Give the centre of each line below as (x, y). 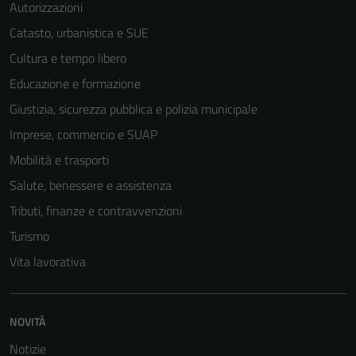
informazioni (232, 134)
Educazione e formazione (75, 84)
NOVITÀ (27, 322)
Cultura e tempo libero (68, 58)
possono (223, 39)
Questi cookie (234, 96)
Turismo (29, 236)
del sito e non (234, 19)
